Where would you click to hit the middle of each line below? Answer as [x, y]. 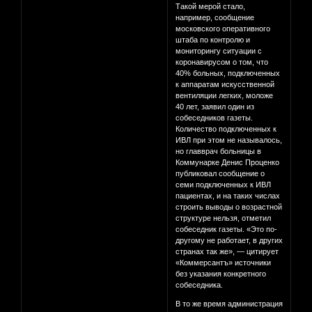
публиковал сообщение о [220, 174]
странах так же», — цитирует [227, 252]
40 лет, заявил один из [215, 107]
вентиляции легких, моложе [225, 96]
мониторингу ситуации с [219, 51]
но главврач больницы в [219, 151]
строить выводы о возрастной [229, 207]
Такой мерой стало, [211, 7]
